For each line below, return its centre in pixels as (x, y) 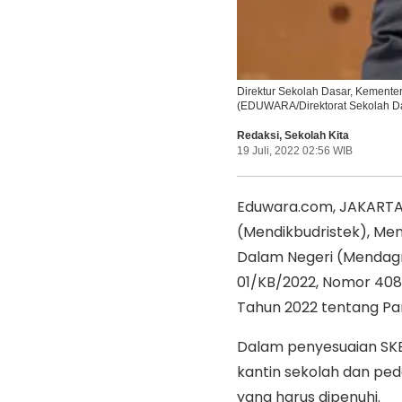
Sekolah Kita (316, 135)
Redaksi (258, 135)
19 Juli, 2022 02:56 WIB (294, 150)
